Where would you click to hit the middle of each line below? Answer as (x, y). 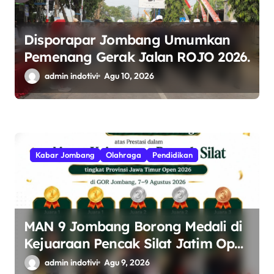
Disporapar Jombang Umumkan (127, 39)
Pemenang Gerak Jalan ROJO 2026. (137, 57)
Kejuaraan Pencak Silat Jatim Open (137, 243)
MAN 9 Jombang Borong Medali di (133, 226)
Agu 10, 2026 (129, 76)
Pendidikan (172, 154)
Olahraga (124, 154)
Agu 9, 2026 (127, 262)
